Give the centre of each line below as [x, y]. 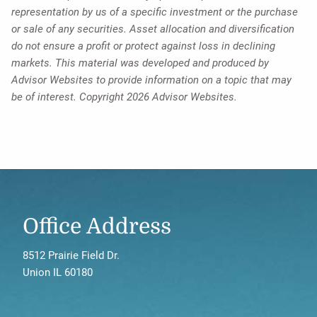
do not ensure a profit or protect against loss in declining [144, 46]
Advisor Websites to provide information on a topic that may [152, 80]
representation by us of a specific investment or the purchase [155, 12]
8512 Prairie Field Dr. [71, 255]
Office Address [97, 227]
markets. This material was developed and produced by [140, 63]
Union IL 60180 [58, 272]
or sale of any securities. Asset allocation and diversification [153, 29]
